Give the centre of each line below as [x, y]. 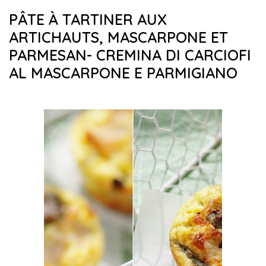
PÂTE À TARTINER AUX [88, 19]
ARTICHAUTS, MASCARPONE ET [118, 37]
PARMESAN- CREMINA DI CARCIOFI [130, 55]
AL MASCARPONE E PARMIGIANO [123, 73]
